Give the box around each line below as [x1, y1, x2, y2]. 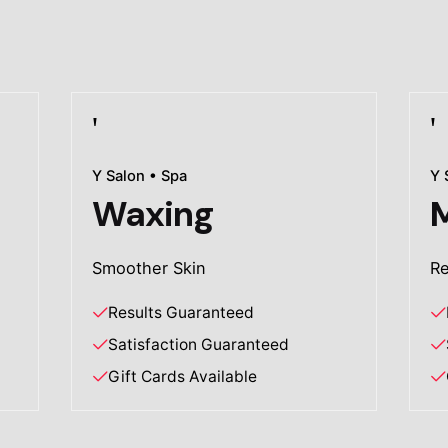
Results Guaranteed [108, 303, 255, 323]
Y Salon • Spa [92, 167, 188, 186]
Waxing [92, 191, 214, 238]
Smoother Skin [92, 258, 207, 279]
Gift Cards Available [108, 367, 258, 387]
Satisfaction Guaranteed [108, 335, 290, 355]
